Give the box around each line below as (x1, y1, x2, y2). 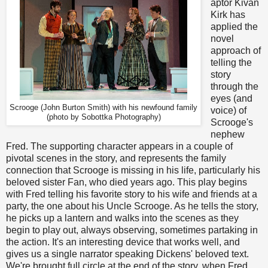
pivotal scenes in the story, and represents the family (6, 153, 226, 164)
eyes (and (210, 93, 252, 104)
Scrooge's (210, 117, 253, 128)
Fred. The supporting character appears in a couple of (6, 141, 233, 152)
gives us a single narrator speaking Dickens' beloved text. (6, 249, 249, 260)
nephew (210, 129, 245, 140)
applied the (210, 22, 258, 32)
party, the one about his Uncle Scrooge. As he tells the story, (6, 201, 258, 212)
